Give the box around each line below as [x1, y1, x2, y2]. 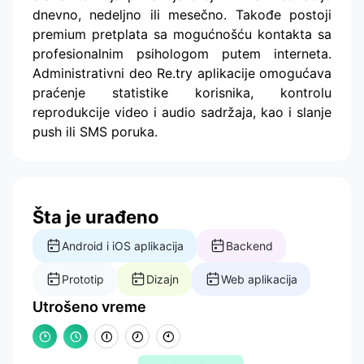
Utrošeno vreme [32, 297, 146, 315]
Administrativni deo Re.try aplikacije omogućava [32, 64, 331, 81]
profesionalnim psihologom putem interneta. [32, 45, 331, 62]
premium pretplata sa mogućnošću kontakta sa [32, 25, 331, 42]
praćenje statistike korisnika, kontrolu [32, 84, 331, 101]
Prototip [62, 271, 104, 286]
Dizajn [146, 271, 179, 286]
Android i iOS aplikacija [62, 238, 184, 253]
